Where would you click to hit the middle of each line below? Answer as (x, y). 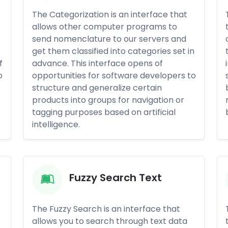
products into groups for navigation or (108, 100)
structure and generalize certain (97, 88)
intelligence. (56, 124)
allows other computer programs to (105, 27)
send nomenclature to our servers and (109, 39)
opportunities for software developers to (114, 76)
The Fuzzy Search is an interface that (106, 209)
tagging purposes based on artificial (104, 112)
